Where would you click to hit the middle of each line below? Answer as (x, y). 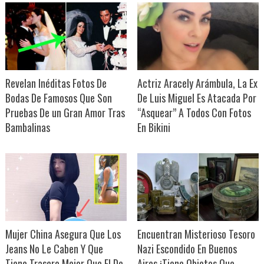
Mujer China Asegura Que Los (63, 234)
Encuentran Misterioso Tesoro (196, 234)
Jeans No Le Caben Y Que (54, 248)
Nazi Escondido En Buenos (187, 248)
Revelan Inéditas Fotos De (56, 83)
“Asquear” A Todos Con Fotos (194, 112)
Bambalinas (27, 127)
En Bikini (154, 127)
